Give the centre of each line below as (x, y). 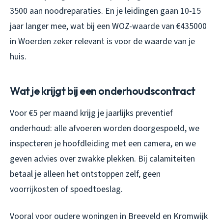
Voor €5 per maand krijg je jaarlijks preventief (91, 113)
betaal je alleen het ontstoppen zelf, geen (85, 174)
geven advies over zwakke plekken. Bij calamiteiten (102, 159)
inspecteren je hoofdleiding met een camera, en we (103, 143)
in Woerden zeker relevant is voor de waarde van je (102, 41)
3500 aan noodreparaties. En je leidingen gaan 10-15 (105, 11)
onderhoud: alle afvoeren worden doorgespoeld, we (105, 128)
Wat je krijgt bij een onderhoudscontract (103, 91)
